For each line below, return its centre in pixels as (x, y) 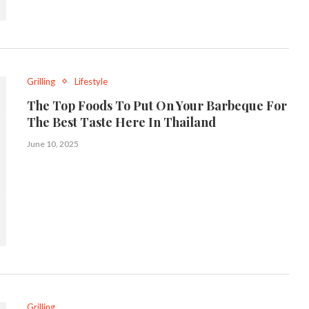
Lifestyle (91, 81)
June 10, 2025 (53, 143)
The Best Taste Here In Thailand (121, 122)
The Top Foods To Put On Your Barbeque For (157, 105)
